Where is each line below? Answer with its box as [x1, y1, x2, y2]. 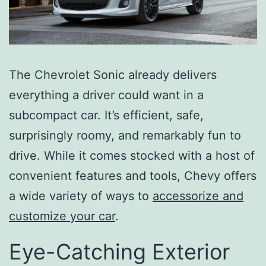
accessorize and [153, 188, 243, 203]
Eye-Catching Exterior [9, 238, 230, 265]
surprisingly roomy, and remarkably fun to [9, 128, 241, 142]
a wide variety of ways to [9, 188, 153, 203]
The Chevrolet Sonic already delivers [9, 67, 217, 82]
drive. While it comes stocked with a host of [9, 148, 255, 163]
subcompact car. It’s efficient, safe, [9, 107, 204, 122]
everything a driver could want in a [9, 87, 204, 102]
